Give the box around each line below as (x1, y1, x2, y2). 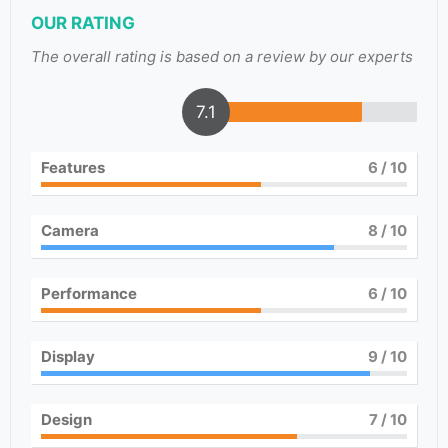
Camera (41, 221, 99, 240)
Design (41, 410, 92, 429)
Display (41, 347, 95, 366)
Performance (41, 284, 137, 303)
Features (41, 158, 105, 177)
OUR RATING (31, 13, 135, 33)
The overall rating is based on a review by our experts (31, 47, 413, 66)
